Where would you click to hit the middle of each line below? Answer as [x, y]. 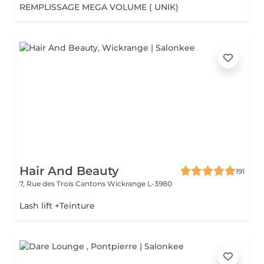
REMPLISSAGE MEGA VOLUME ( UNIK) [99, 7]
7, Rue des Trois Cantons [63, 184]
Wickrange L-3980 [140, 184]
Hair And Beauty [69, 171]
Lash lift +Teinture [57, 206]
